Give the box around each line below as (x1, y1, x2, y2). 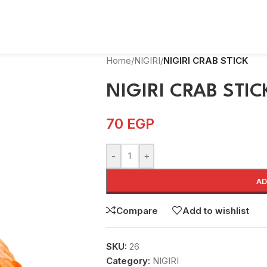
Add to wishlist (182, 204, 249, 216)
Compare (116, 204, 158, 216)
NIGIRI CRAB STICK (163, 55, 248, 66)
